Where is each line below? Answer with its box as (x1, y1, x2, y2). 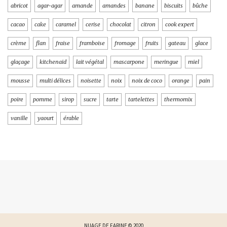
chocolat (110, 21, 131, 28)
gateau (168, 40, 185, 47)
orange (172, 77, 190, 85)
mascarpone (113, 58, 144, 66)
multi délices (40, 77, 71, 85)
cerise (86, 21, 100, 28)
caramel (56, 21, 76, 28)
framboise (80, 40, 105, 47)
